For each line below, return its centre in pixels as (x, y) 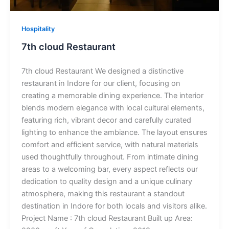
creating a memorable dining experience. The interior (112, 95)
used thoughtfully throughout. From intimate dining (110, 157)
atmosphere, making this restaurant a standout (103, 193)
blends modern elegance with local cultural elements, (113, 108)
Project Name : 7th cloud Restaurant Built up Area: (107, 218)
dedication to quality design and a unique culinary (107, 181)
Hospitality (38, 29)
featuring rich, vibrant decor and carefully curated (106, 120)
